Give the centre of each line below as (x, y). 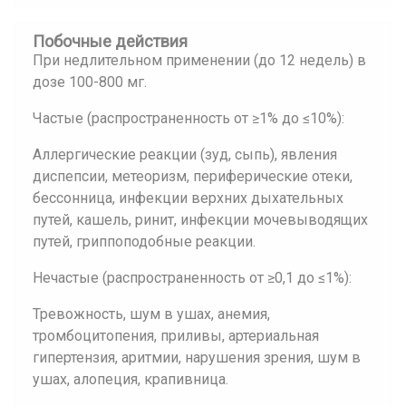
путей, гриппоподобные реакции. (144, 242)
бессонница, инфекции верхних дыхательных (188, 198)
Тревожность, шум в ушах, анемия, (151, 314)
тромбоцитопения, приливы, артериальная (176, 336)
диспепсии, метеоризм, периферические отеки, (193, 176)
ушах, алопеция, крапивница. (130, 379)
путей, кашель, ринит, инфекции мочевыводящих (200, 220)
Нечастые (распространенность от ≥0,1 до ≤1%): (192, 278)
